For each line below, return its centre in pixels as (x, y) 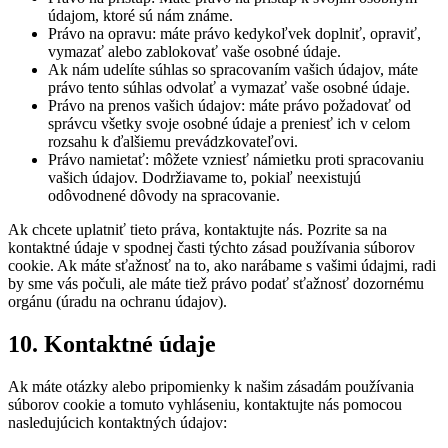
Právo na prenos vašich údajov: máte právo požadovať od (229, 106)
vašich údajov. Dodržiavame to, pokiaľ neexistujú (204, 178)
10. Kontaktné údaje (112, 343)
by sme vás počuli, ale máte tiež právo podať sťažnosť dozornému (216, 284)
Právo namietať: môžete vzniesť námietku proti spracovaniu (236, 160)
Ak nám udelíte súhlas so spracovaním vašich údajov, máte (233, 70)
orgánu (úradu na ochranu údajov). (117, 302)
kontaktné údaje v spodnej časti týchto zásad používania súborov (211, 248)
